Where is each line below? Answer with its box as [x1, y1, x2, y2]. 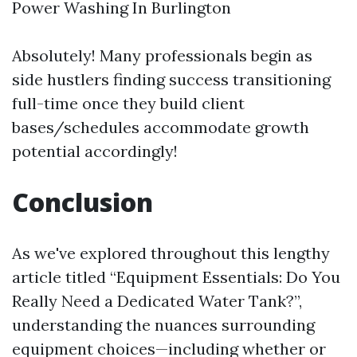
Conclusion [12, 185, 153, 219]
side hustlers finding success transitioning [12, 69, 331, 89]
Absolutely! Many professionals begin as [12, 45, 312, 65]
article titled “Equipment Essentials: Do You [12, 267, 340, 287]
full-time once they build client [12, 93, 245, 113]
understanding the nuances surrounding [12, 315, 315, 335]
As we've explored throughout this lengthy [12, 243, 330, 263]
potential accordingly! [12, 141, 178, 161]
